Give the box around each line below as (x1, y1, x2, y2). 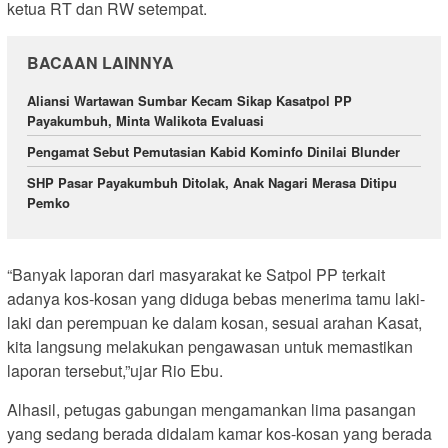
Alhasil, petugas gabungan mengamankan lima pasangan (7, 397, 416, 421)
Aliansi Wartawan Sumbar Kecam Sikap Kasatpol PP (27, 91, 352, 111)
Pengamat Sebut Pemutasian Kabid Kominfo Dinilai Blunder (27, 142, 400, 162)
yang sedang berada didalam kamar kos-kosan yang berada (7, 421, 432, 445)
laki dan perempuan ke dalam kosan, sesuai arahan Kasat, (7, 310, 422, 334)
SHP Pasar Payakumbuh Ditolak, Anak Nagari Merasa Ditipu (27, 173, 397, 193)
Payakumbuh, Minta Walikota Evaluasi (27, 111, 264, 131)
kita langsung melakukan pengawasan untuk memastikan (7, 334, 413, 358)
